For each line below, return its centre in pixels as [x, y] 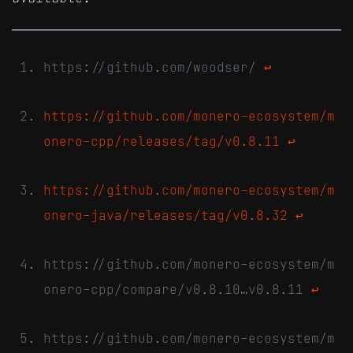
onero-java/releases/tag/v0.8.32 [165, 215]
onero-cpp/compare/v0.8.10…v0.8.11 [177, 289]
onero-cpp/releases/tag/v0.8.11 [162, 141]
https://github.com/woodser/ [154, 67]
